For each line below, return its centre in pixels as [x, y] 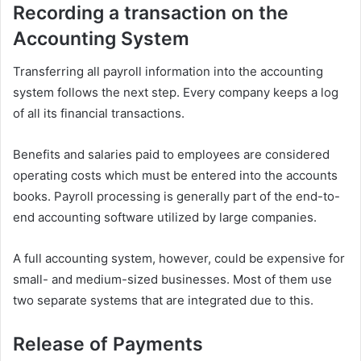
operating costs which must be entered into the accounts [175, 175]
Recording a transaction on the [151, 13]
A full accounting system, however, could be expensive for [179, 258]
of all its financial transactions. [99, 113]
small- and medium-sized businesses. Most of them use [172, 279]
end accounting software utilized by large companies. [165, 217]
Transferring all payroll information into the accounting [168, 71]
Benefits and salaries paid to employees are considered [171, 154]
